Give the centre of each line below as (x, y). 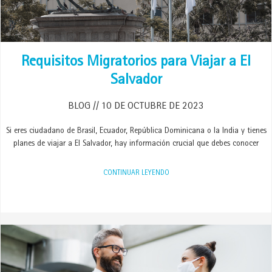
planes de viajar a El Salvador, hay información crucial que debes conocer (136, 144)
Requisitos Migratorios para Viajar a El (136, 63)
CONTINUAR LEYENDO (136, 174)
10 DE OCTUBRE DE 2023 (151, 107)
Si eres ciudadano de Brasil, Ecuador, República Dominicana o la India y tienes (136, 131)
